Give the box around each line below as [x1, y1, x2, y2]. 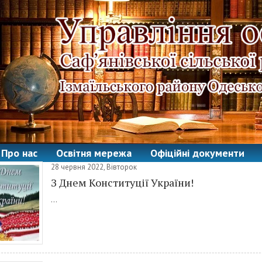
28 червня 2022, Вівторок [51, 162, 137, 172]
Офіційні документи [150, 146, 244, 160]
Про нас [1, 146, 37, 160]
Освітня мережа [56, 146, 132, 160]
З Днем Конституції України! [51, 175, 194, 189]
